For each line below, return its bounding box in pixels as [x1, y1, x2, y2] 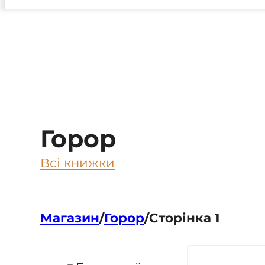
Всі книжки [40, 154, 115, 170]
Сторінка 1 [149, 209, 220, 225]
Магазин [40, 209, 100, 225]
